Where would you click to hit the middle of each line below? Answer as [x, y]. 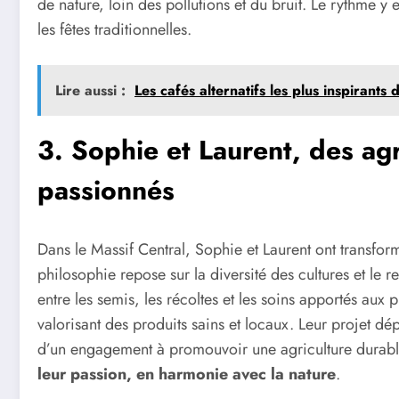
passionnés [106, 191]
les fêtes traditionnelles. [114, 30]
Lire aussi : [90, 91]
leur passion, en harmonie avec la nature [187, 375]
